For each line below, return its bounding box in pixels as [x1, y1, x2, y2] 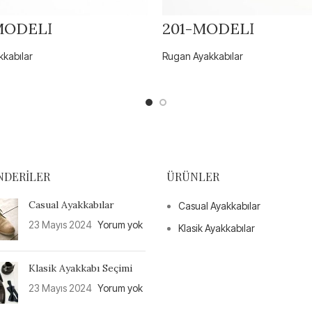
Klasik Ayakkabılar [178, 221, 255, 234]
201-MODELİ [162, 18, 254, 38]
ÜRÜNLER [166, 169, 219, 184]
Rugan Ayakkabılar [162, 49, 243, 62]
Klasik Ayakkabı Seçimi [28, 261, 132, 274]
